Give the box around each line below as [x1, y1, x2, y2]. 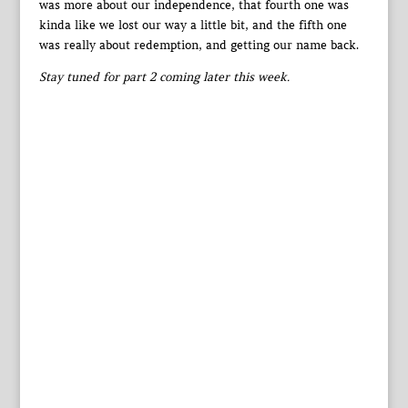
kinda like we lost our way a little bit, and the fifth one [38, 17, 347, 33]
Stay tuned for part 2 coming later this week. [38, 69, 290, 85]
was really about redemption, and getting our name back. [38, 37, 359, 53]
